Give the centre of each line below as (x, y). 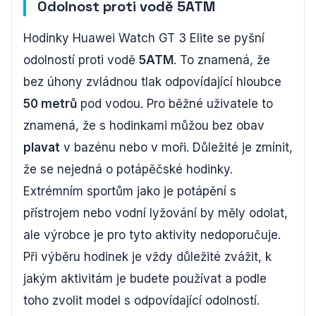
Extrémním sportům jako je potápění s (130, 191)
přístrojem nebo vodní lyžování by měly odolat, (156, 213)
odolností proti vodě (81, 60)
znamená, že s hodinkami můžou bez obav (144, 125)
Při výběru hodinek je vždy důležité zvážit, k (147, 256)
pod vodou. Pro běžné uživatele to (175, 103)
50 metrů (50, 103)
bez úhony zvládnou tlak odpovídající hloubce (152, 81)
